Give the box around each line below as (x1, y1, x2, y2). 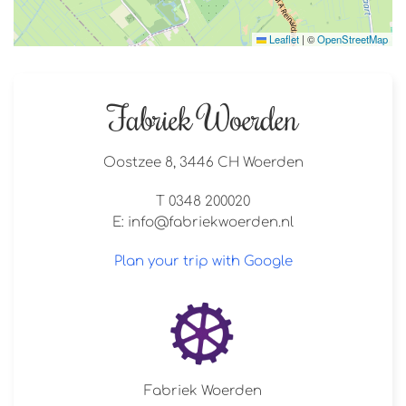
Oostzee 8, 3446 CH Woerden (102, 155, 304, 171)
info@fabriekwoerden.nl (128, 215, 294, 231)
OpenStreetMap (317, 32, 388, 47)
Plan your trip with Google (113, 254, 293, 270)
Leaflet (266, 32, 299, 47)
